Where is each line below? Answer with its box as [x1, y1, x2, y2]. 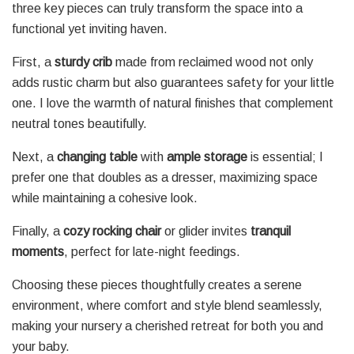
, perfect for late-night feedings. [64, 244, 240, 258]
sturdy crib [55, 55, 112, 69]
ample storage [167, 149, 247, 164]
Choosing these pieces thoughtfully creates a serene [12, 277, 302, 292]
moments [12, 244, 64, 258]
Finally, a [12, 224, 63, 238]
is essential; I [247, 149, 323, 164]
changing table [57, 149, 137, 164]
